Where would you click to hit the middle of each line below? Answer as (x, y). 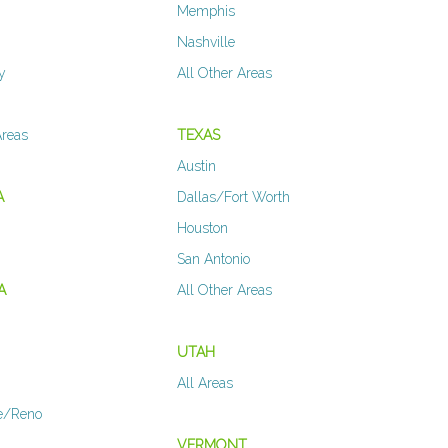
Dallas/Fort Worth (233, 197)
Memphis (205, 11)
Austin (196, 166)
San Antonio (213, 259)
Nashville (205, 42)
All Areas (204, 383)
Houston (202, 228)
